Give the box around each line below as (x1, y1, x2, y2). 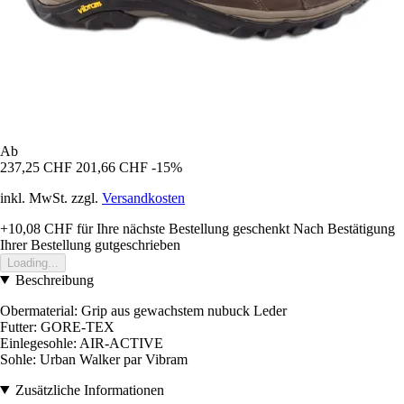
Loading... (7, 255, 59, 270)
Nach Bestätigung (293, 220, 395, 236)
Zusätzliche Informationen (14, 381, 164, 398)
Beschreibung (14, 271, 94, 288)
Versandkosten (102, 189, 185, 206)
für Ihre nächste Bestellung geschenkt (73, 220, 289, 236)
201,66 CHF (76, 159, 148, 175)
